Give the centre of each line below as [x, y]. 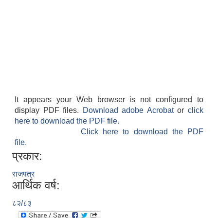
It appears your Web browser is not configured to [109, 100]
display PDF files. [49, 110]
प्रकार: [27, 156]
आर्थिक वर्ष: [36, 185]
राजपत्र [23, 174]
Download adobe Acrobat [130, 110]
